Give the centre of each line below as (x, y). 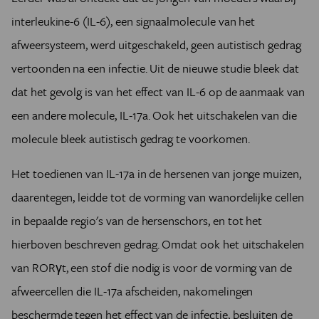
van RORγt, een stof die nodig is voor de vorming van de (152, 267)
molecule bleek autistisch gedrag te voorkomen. (131, 138)
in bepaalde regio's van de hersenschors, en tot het (137, 220)
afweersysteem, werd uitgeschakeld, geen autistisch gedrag (156, 45)
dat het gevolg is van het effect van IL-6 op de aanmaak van (158, 91)
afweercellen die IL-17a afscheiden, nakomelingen (132, 291)
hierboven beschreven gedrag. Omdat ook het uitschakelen (158, 244)
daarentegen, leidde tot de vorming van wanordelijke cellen (158, 197)
